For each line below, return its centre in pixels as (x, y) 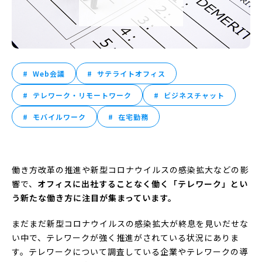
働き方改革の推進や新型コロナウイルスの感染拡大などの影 (130, 169)
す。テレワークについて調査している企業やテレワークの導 (130, 251)
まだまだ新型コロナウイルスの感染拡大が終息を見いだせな (130, 223)
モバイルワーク (59, 116)
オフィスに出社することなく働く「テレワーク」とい (143, 183)
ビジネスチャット (194, 95)
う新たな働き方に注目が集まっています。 (94, 197)
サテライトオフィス (131, 73)
